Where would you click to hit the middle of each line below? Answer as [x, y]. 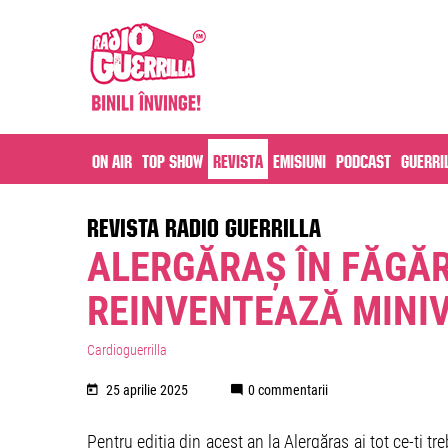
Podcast [363, 159]
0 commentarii [288, 390]
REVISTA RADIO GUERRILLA [204, 224]
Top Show [172, 159]
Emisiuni [299, 159]
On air [112, 159]
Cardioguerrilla [127, 350]
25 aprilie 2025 [147, 390]
